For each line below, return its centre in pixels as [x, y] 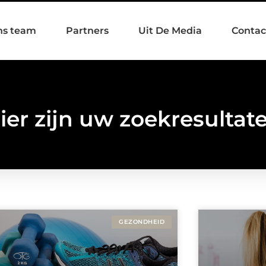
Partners [87, 31]
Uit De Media [170, 31]
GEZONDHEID [142, 222]
